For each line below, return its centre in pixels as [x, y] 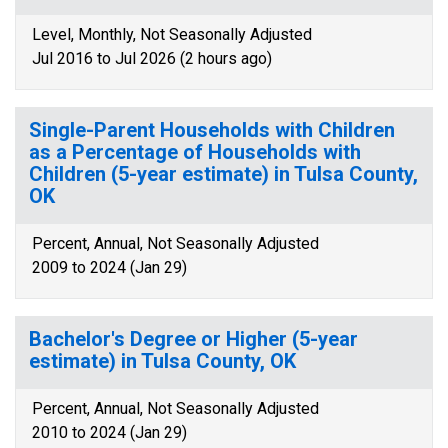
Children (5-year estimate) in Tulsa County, [223, 174]
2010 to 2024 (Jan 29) [109, 432]
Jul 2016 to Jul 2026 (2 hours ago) [152, 58]
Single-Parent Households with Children [212, 130]
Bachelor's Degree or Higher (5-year [193, 339]
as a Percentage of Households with [195, 152]
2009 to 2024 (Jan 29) [109, 267]
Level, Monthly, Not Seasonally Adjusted [172, 34]
